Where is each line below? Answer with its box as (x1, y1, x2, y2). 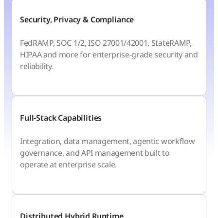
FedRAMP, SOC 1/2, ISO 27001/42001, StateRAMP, (20, 37, 192, 48)
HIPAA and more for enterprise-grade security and (20, 49, 198, 60)
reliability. (20, 60, 54, 72)
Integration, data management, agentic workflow (20, 135, 195, 146)
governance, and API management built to (20, 147, 170, 158)
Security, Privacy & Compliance (20, 14, 134, 25)
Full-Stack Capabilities (20, 112, 102, 123)
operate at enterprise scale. (20, 159, 117, 170)
